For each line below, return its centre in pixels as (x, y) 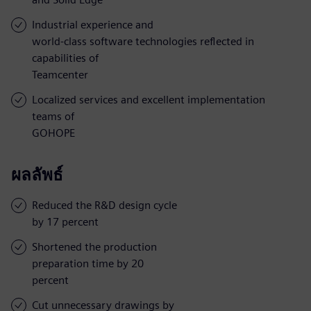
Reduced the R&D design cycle (104, 205)
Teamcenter (60, 74)
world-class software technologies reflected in (143, 41)
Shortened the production (94, 246)
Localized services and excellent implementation (149, 99)
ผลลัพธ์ (37, 174)
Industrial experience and (93, 24)
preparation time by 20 (88, 263)
